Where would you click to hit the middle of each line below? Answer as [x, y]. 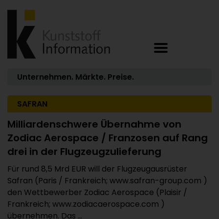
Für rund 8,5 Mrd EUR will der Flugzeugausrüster [97, 169]
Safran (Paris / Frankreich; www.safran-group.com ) [107, 181]
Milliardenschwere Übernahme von [94, 124]
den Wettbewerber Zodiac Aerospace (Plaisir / [97, 192]
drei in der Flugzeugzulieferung [84, 152]
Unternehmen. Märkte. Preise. [76, 77]
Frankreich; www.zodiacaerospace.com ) [86, 204]
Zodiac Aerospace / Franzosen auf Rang [108, 138]
